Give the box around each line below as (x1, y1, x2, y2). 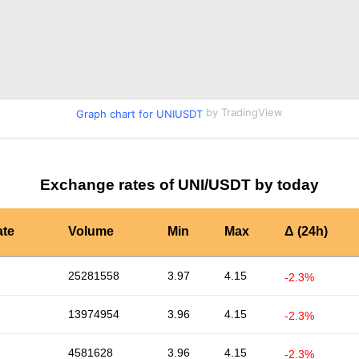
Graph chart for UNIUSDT (76, 107, 203, 120)
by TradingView (203, 105, 283, 119)
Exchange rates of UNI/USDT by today (40, 176, 319, 194)
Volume (68, 224, 114, 239)
